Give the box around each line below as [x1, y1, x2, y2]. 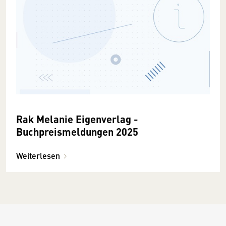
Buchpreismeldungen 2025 [16, 124, 138, 139]
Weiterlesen [16, 149, 60, 161]
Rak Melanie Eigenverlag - [16, 111, 36, 126]
